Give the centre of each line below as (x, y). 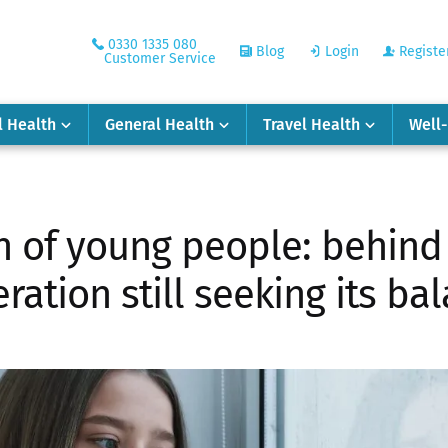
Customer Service (159, 58)
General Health (159, 124)
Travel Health (311, 124)
